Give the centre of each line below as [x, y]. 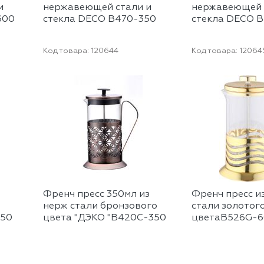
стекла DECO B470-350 [100, 20]
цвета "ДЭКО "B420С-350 [105, 218]
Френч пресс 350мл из [97, 195]
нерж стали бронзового [100, 207]
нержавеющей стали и [98, 8]
